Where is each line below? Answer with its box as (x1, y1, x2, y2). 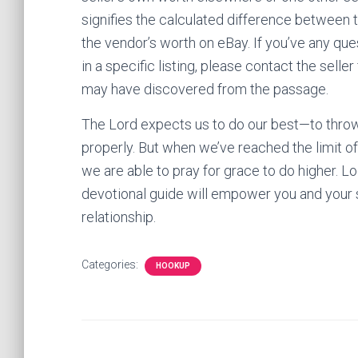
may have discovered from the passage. (82, 81, 328, 97)
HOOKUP (156, 261, 190, 270)
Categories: (82, 258, 141, 271)
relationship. (82, 209, 156, 225)
